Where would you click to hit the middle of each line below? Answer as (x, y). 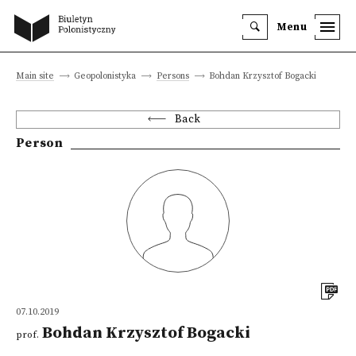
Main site (35, 76)
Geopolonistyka (105, 76)
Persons (172, 76)
